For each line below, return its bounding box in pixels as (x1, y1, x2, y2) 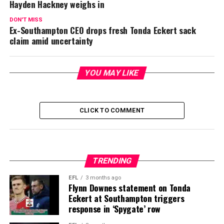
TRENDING (91, 155, 133, 165)
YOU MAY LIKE (84, 67, 140, 77)
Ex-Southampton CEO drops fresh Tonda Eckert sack (9, 23, 196, 36)
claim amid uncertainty (9, 33, 93, 47)
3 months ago (85, 174, 121, 181)
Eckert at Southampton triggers (68, 191, 184, 204)
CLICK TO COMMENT (79, 106, 145, 114)
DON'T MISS (9, 16, 42, 23)
